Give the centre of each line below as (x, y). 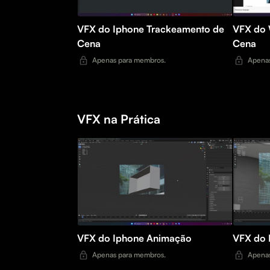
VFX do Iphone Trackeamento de (112, 29)
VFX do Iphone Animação (169, 238)
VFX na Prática (119, 119)
